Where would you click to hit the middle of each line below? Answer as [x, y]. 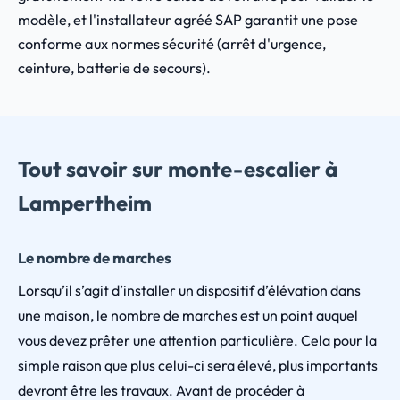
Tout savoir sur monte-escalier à [178, 169]
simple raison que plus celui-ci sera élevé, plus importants [198, 365]
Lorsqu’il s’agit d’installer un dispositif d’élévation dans [189, 290]
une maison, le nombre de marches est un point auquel [188, 315]
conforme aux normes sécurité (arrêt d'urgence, [172, 44]
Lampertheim [85, 203]
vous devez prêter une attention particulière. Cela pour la [197, 340]
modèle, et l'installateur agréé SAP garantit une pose [188, 20]
